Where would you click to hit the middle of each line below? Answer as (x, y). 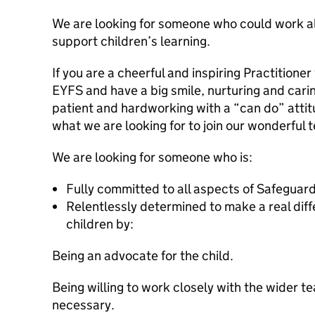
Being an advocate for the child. (143, 256)
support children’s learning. (131, 41)
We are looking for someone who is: (152, 157)
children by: (100, 224)
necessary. (83, 305)
